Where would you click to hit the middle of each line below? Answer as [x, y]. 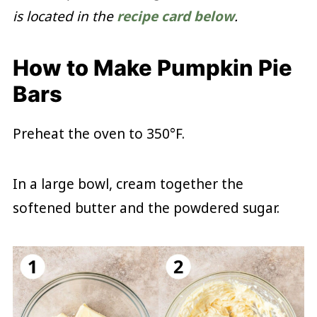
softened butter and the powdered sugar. [146, 208]
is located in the [64, 16]
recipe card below [175, 16]
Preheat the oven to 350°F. [98, 133]
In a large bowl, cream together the [128, 184]
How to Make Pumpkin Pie [152, 67]
